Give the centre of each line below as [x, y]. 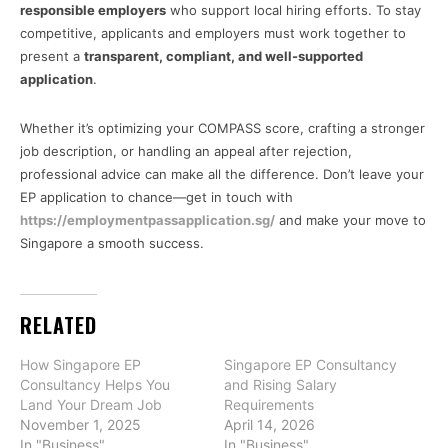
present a [52, 56]
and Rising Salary [280, 385]
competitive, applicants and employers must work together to [213, 33]
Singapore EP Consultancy [310, 365]
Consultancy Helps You [95, 385]
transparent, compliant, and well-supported [223, 56]
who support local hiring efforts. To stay [293, 10]
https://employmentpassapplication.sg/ [147, 220]
